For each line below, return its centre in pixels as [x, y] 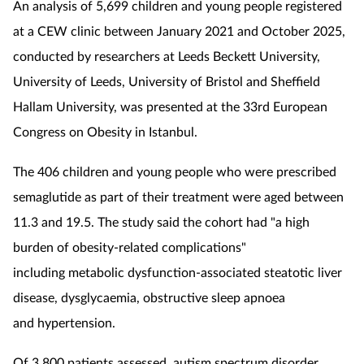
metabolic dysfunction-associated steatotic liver [204, 271]
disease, [37, 297]
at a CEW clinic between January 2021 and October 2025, [179, 30]
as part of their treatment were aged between [212, 196]
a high [292, 221]
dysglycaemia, [102, 297]
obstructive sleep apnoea [214, 297]
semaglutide [47, 196]
